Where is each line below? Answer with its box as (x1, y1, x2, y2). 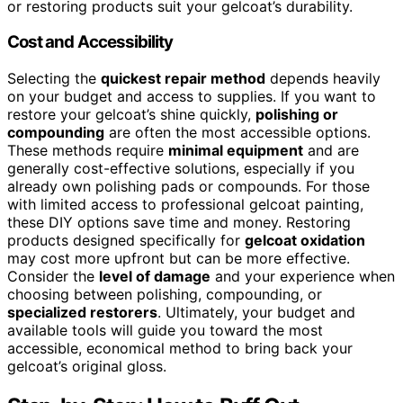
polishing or (255, 105, 338, 124)
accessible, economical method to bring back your (7, 339, 353, 358)
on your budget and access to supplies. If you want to (7, 87, 376, 106)
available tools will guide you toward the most (7, 321, 323, 340)
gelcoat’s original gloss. (7, 357, 166, 376)
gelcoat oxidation (245, 231, 365, 250)
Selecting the (7, 69, 101, 88)
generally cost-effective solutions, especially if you (7, 159, 354, 178)
